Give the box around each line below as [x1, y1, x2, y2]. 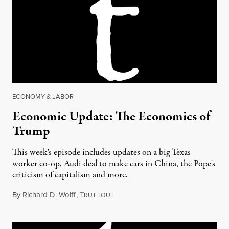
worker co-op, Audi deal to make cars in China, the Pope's [12, 157, 215, 170]
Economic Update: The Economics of [12, 107, 210, 126]
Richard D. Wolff [22, 189, 75, 200]
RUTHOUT [84, 191, 114, 200]
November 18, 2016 [113, 189, 175, 200]
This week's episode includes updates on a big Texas [12, 146, 191, 159]
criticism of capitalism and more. [12, 169, 128, 181]
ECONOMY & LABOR [12, 91, 74, 101]
